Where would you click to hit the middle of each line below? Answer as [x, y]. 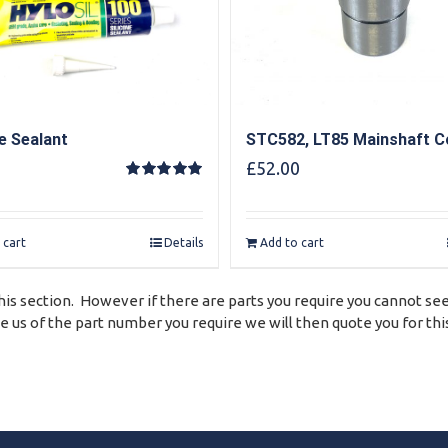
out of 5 [152, 206]
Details [183, 243]
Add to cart [291, 243]
